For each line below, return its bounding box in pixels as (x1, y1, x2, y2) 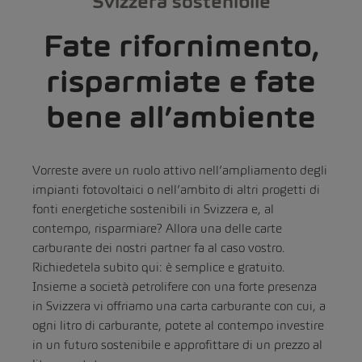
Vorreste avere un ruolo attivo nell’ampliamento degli (32, 162, 327, 177)
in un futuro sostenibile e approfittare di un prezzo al (32, 337, 322, 351)
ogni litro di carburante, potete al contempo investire (32, 318, 324, 332)
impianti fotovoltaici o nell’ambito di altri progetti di (32, 182, 320, 196)
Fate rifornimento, (43, 27, 319, 65)
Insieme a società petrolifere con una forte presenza (32, 279, 317, 293)
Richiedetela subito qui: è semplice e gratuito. (32, 259, 285, 274)
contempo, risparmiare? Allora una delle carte (32, 221, 282, 235)
